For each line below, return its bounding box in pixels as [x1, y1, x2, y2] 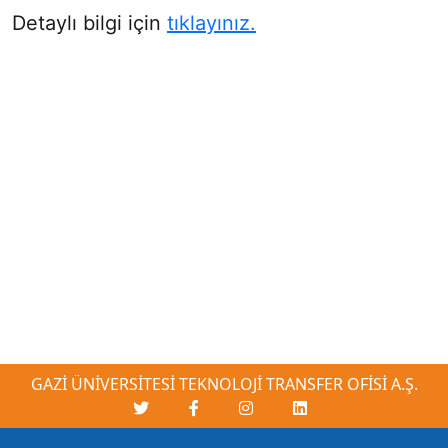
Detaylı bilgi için [12, 11, 167, 35]
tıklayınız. [167, 11, 256, 35]
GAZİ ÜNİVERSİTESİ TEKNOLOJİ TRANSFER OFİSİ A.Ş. [30, 373, 418, 395]
